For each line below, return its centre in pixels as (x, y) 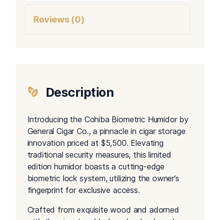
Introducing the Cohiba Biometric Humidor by (108, 119)
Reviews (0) (59, 19)
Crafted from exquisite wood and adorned (103, 209)
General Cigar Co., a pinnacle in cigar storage (106, 131)
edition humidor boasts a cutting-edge (96, 166)
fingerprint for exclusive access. (83, 190)
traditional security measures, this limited (99, 154)
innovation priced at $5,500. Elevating (95, 143)
